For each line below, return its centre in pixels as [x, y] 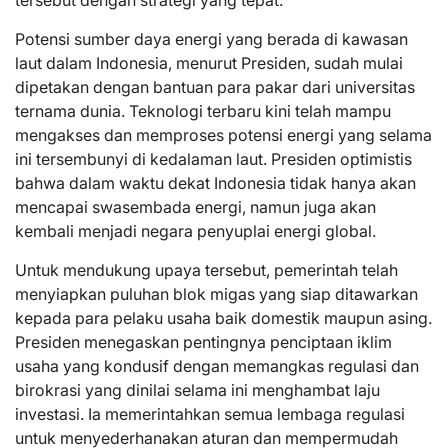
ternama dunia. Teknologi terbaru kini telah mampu [203, 111]
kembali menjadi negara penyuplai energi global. [195, 231]
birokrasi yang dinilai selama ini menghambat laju [197, 390]
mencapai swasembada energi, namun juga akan [195, 207]
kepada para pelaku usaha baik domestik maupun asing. [223, 318]
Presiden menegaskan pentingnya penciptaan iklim [203, 342]
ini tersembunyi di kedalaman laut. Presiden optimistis [213, 159]
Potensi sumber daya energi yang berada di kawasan [211, 39]
